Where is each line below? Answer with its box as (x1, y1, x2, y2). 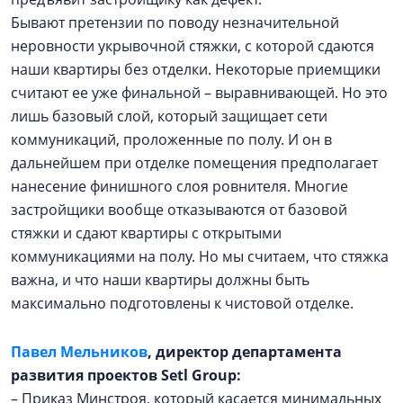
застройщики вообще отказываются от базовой (11, 200, 347, 219)
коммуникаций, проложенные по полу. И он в (11, 130, 332, 149)
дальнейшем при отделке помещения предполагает (11, 153, 378, 173)
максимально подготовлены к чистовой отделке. (11, 293, 357, 313)
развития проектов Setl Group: (11, 365, 245, 385)
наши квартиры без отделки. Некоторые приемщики (11, 59, 381, 79)
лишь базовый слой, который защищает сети (11, 106, 327, 126)
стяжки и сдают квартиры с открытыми (11, 223, 282, 243)
